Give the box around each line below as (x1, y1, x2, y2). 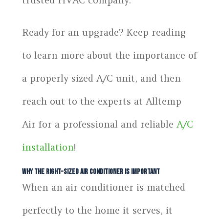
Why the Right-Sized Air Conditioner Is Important (22, 167, 160, 176)
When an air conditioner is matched (22, 181, 185, 193)
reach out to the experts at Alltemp (22, 95, 181, 107)
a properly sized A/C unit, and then (22, 72, 181, 84)
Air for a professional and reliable (22, 118, 176, 130)
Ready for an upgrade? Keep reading (22, 26, 186, 38)
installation (22, 141, 74, 153)
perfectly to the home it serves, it (22, 204, 173, 216)
